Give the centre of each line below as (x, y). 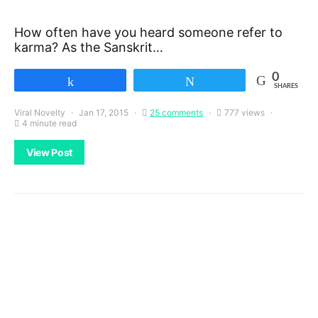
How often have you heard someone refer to (148, 32)
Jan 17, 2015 (104, 113)
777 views (245, 113)
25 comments (176, 113)
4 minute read (49, 123)
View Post (49, 152)
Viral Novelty (40, 113)
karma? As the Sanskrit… (89, 47)
